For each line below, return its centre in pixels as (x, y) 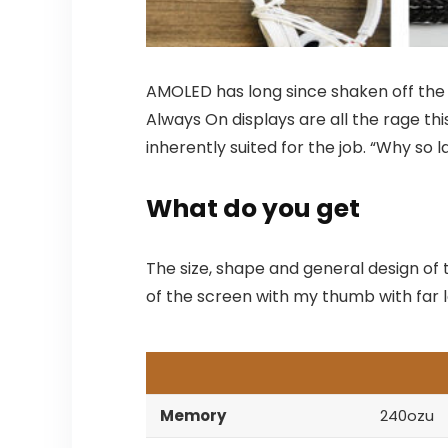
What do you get (252, 208)
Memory (192, 415)
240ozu (406, 415)
